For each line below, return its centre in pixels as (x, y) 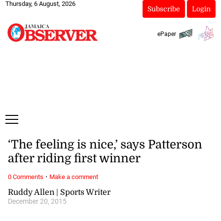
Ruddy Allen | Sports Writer (59, 192)
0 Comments (25, 177)
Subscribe (164, 9)
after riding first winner (74, 159)
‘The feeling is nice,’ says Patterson (105, 145)
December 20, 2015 (37, 201)
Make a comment (74, 177)
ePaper (166, 34)
